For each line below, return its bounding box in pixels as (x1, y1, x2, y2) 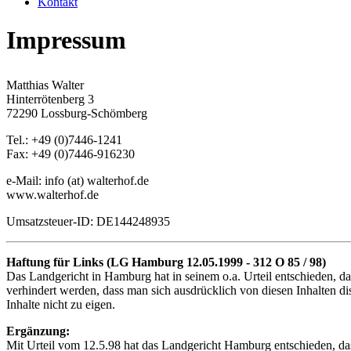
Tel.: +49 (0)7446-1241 (6, 133, 122, 147)
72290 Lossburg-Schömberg (6, 107, 147, 121)
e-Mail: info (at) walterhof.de (6, 174, 149, 188)
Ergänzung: (6, 324, 70, 338)
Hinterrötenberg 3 (6, 92, 94, 107)
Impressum (6, 26, 126, 55)
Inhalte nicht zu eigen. (6, 298, 115, 312)
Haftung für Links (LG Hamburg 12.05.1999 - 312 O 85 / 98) (6, 255, 326, 270)
